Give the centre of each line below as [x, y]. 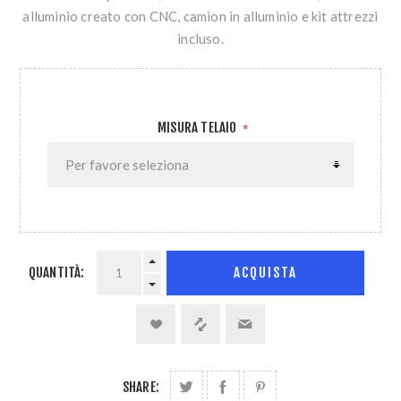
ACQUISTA [265, 273]
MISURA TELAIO [198, 127]
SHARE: [141, 387]
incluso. [200, 38]
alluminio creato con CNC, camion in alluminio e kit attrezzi [200, 16]
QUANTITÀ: [56, 272]
